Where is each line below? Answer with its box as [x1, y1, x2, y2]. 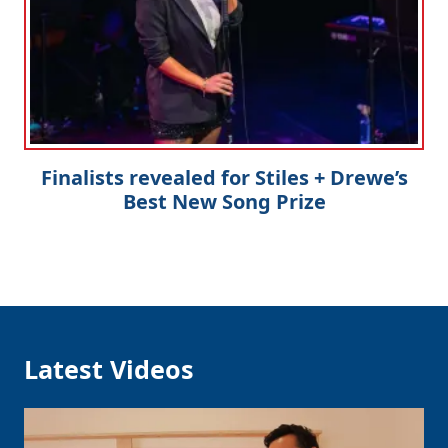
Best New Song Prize [122, 187, 326, 215]
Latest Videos [24, 351, 194, 386]
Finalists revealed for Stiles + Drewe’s [40, 163, 408, 191]
